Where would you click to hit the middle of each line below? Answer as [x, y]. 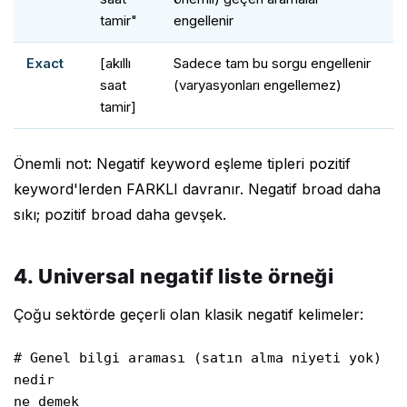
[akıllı [115, 63]
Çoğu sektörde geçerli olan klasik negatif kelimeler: [189, 314]
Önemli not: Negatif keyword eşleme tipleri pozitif [182, 163]
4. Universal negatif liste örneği [174, 276]
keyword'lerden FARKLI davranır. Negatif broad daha [197, 189]
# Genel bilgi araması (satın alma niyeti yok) [198, 357]
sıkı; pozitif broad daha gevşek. [120, 214]
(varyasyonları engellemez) [258, 84]
